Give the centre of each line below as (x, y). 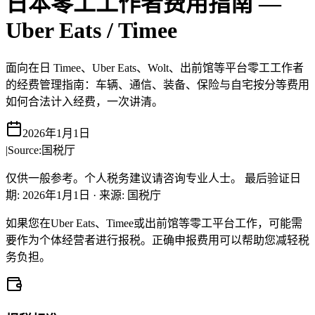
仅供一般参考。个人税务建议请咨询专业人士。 (124, 179)
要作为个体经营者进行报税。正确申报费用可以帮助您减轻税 (157, 240)
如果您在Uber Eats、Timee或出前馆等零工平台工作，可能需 (154, 224)
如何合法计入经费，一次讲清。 (84, 102)
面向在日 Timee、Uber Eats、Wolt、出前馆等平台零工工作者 (155, 68)
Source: (25, 150)
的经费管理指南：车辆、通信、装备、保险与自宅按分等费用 (157, 85)
